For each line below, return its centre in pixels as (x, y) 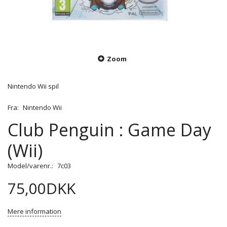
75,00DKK (42, 188)
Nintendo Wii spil (33, 86)
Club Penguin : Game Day (109, 130)
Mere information (34, 212)
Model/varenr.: (31, 166)
